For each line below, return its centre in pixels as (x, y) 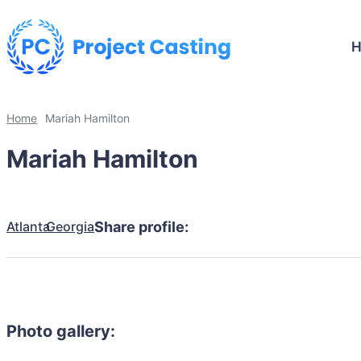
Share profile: (141, 226)
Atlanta (28, 226)
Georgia (70, 226)
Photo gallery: (61, 332)
